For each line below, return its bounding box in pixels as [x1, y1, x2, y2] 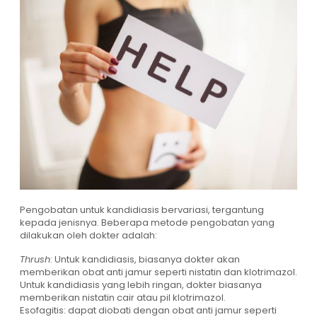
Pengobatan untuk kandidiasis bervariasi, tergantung [20, 202, 264, 217]
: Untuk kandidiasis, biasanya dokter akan [50, 252, 240, 266]
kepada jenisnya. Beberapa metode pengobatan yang [20, 215, 275, 229]
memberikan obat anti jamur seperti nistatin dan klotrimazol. [20, 265, 297, 279]
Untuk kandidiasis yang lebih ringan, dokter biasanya [20, 277, 262, 292]
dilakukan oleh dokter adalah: [20, 228, 157, 242]
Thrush [20, 252, 50, 266]
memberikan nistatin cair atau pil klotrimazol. [20, 290, 226, 304]
